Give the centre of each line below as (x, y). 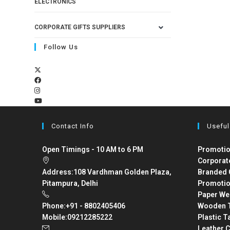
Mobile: (55, 217)
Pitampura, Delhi (70, 183)
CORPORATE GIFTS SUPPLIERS (80, 27)
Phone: (54, 206)
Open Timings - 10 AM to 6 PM (93, 149)
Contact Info (73, 126)
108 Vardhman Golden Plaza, (123, 172)
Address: (58, 172)
